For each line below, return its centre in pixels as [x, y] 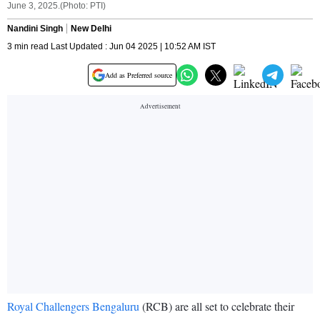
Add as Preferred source [139, 75]
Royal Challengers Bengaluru [73, 306]
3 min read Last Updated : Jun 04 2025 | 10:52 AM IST [111, 47]
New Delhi [91, 29]
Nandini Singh [35, 29]
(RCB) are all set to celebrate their [217, 306]
